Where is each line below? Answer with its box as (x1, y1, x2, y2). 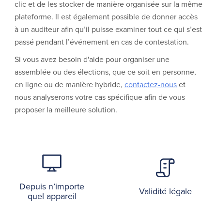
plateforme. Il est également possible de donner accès (15, 11, 198, 22)
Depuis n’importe (19, 180, 84, 193)
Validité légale (139, 185, 192, 198)
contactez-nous (124, 78, 177, 90)
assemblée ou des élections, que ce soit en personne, (15, 66, 196, 77)
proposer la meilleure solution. (15, 104, 117, 115)
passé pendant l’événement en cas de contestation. (15, 36, 189, 47)
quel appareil (27, 189, 77, 202)
